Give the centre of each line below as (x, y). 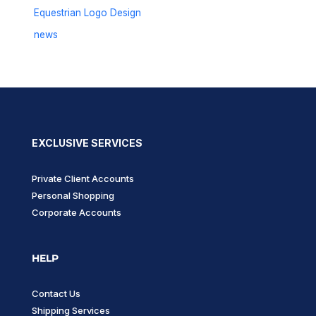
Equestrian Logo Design (88, 13)
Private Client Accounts (83, 179)
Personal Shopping (73, 196)
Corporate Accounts (77, 213)
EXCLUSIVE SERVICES (87, 143)
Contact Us (56, 293)
